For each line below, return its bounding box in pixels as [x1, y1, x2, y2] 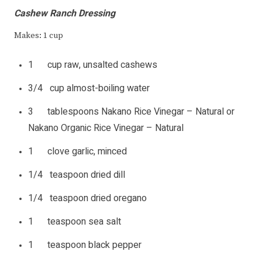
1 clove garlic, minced [28, 144, 127, 159]
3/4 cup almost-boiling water [28, 81, 150, 96]
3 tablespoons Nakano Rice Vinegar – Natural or [28, 105, 235, 119]
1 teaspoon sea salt [28, 215, 121, 229]
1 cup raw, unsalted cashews [28, 58, 157, 73]
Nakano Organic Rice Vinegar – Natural [28, 121, 184, 136]
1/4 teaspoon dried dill [28, 168, 125, 182]
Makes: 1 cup [14, 30, 63, 42]
